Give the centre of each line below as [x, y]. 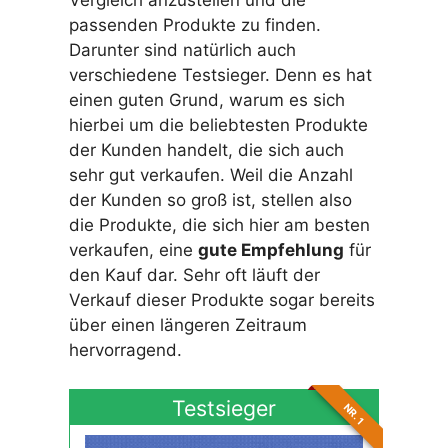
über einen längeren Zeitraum [187, 325]
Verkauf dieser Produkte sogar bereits [221, 300]
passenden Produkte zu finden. [194, 25]
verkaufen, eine [133, 250]
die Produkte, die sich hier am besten [219, 225]
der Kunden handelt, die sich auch [206, 150]
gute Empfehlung [270, 250]
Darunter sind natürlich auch [182, 50]
